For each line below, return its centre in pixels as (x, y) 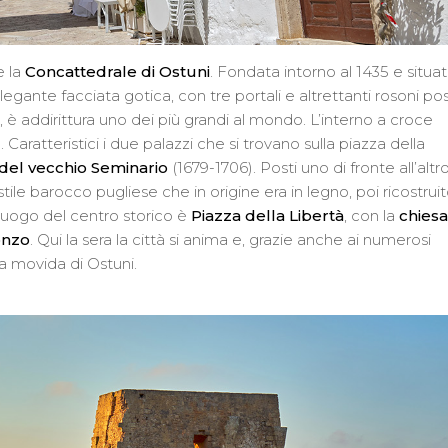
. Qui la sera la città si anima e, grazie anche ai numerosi (230, 240)
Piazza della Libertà (267, 216)
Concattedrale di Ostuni (117, 72)
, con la (371, 216)
